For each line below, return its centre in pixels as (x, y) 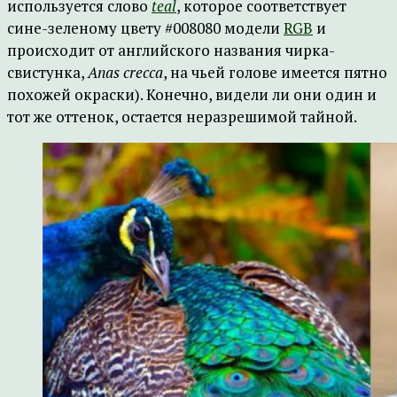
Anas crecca (125, 72)
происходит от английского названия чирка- (171, 50)
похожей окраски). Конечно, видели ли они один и (192, 94)
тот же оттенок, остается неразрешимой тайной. (182, 117)
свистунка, (47, 72)
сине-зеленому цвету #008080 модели (145, 28)
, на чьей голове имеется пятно (275, 72)
